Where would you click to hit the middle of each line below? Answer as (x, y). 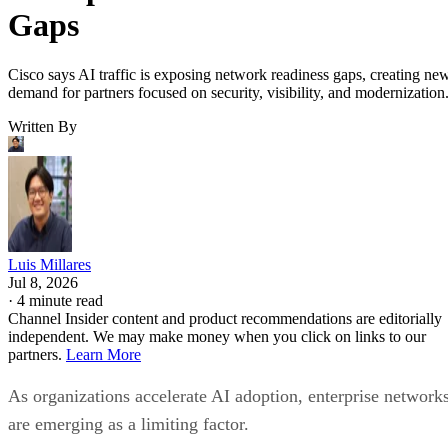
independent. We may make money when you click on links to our (217, 336)
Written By (42, 126)
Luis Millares (49, 264)
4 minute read (60, 300)
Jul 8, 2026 (43, 282)
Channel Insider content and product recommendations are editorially (225, 318)
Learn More (103, 354)
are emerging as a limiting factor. (131, 423)
